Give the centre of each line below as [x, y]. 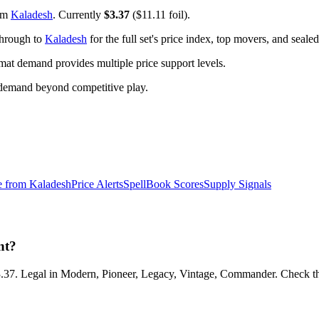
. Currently [78, 15]
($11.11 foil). [160, 15]
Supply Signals [237, 184]
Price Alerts [97, 184]
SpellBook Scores [163, 184]
